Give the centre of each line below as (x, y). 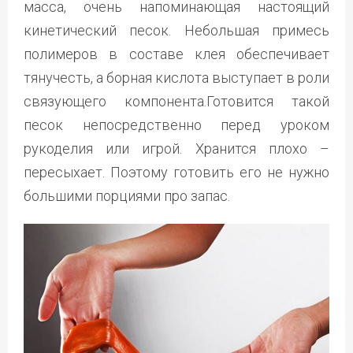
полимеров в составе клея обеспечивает (176, 54)
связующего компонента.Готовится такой (176, 101)
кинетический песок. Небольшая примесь (176, 30)
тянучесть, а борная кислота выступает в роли (176, 77)
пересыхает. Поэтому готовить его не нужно (176, 172)
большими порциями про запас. (127, 195)
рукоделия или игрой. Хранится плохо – (176, 148)
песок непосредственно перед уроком (176, 124)
